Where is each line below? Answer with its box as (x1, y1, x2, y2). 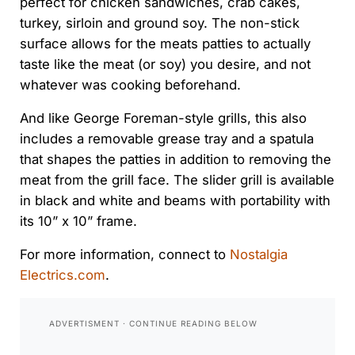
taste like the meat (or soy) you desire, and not (19, 55, 311, 72)
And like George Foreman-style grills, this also (19, 109, 307, 126)
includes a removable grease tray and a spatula (19, 130, 314, 147)
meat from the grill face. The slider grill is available (19, 171, 334, 188)
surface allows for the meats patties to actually (19, 35, 311, 52)
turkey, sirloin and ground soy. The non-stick (19, 14, 300, 31)
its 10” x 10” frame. (19, 212, 137, 229)
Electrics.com (19, 266, 105, 283)
